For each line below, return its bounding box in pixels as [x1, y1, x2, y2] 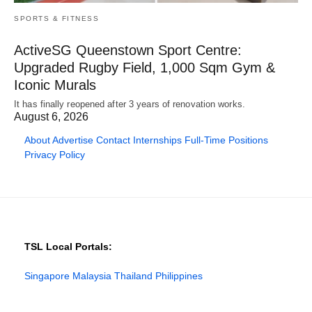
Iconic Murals [14, 77, 96, 93]
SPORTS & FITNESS [14, 14, 99, 22]
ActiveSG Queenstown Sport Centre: [14, 42, 242, 58]
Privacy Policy [24, 148, 85, 160]
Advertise [52, 134, 93, 146]
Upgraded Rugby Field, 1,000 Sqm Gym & [14, 59, 275, 75]
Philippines [155, 270, 203, 281]
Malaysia [72, 270, 111, 281]
